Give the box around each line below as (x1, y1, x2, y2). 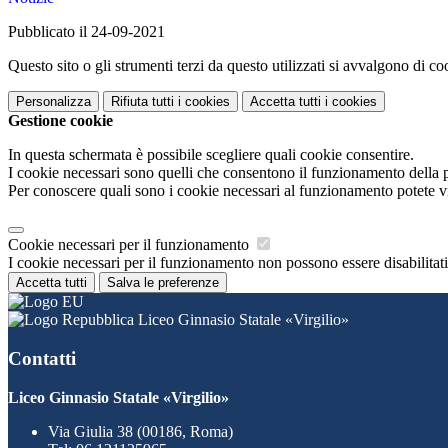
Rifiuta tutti (111, 94, 174, 110)
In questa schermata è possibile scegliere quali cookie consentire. (8, 146, 414, 164)
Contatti (8, 347, 76, 369)
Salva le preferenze (107, 275, 219, 291)
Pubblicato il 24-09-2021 (8, 23, 165, 41)
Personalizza (16, 94, 91, 110)
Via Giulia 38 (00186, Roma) (48, 422, 233, 440)
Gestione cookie (8, 112, 113, 130)
